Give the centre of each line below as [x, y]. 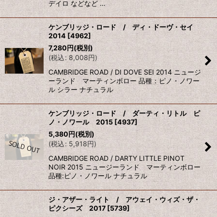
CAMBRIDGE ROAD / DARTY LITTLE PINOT [116, 158]
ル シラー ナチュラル [81, 90]
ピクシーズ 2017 [77, 208]
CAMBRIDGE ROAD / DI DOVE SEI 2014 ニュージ [125, 72]
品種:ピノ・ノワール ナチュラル [98, 176]
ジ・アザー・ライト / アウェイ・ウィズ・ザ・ [124, 200]
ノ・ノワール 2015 [81, 122]
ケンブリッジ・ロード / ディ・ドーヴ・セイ [124, 27]
